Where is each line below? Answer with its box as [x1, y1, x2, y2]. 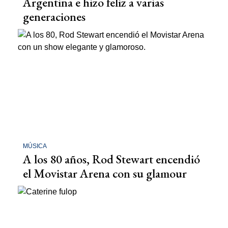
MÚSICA [23, 142, 47, 150]
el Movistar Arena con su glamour [23, 165, 187, 181]
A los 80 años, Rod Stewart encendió [23, 151, 200, 167]
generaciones [23, 9, 85, 25]
